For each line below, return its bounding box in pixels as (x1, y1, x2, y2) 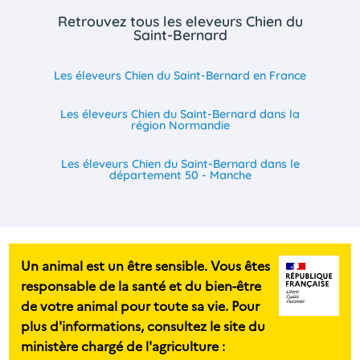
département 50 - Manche (108, 168, 252, 183)
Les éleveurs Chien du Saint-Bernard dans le (60, 157, 300, 172)
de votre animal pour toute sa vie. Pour (21, 297, 260, 315)
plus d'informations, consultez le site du (21, 317, 266, 335)
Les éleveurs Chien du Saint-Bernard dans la (60, 107, 300, 121)
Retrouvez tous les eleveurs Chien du (57, 11, 303, 30)
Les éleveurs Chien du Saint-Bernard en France (54, 67, 306, 83)
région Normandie (130, 118, 230, 133)
